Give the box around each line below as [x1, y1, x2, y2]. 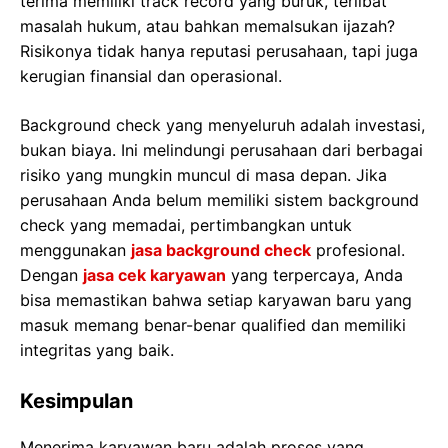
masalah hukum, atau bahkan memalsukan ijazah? [20, 16, 395, 37]
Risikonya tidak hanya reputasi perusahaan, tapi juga [20, 41, 418, 62]
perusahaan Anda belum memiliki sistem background [20, 190, 419, 211]
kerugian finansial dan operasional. [20, 66, 282, 87]
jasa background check [131, 240, 311, 261]
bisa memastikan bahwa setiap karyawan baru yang [20, 290, 412, 311]
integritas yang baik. [20, 340, 174, 361]
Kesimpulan [20, 389, 133, 414]
